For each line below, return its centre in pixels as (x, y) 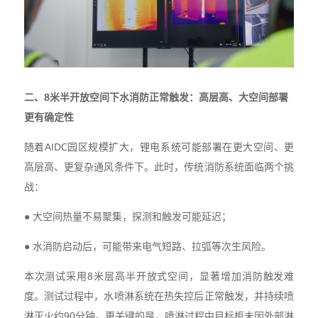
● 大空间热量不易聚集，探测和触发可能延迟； (127, 216)
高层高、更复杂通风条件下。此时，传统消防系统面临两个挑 (159, 166)
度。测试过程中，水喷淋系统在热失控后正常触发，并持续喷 (159, 296)
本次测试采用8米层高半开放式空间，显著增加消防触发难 (159, 276)
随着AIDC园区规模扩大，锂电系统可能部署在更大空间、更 (159, 147)
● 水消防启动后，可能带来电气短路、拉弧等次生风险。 (147, 246)
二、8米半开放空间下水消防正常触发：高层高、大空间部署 (156, 97)
